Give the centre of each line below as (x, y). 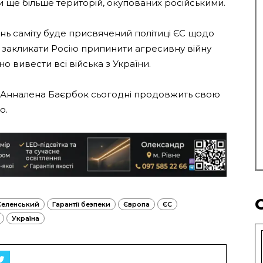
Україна (26, 218)
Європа (136, 204)
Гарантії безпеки (81, 204)
